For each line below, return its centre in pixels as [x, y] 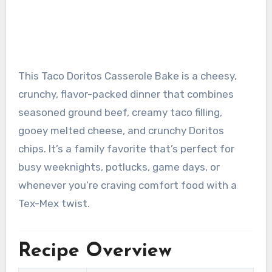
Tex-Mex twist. [54, 204]
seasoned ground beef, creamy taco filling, [120, 113]
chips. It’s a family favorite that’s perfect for [126, 149]
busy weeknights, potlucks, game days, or [119, 167]
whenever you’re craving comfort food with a [127, 185]
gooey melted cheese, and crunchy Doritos [121, 131]
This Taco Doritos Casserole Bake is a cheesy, [21, 76]
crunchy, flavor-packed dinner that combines [126, 94]
